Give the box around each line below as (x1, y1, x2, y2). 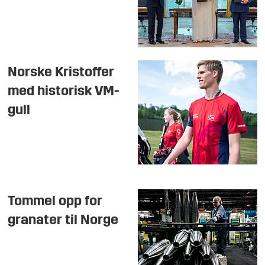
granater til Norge (8, 213, 119, 228)
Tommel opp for (8, 194, 103, 209)
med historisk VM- (8, 84, 120, 99)
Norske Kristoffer (8, 65, 115, 80)
